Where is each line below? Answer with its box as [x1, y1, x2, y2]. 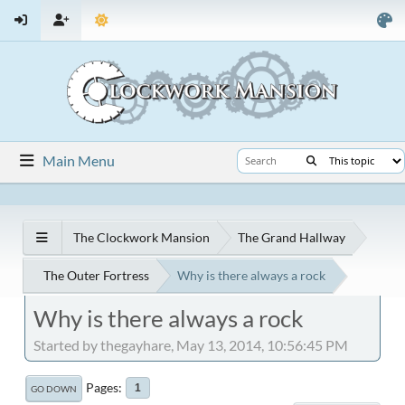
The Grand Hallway [238, 230, 345, 246]
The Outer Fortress [43, 268, 149, 284]
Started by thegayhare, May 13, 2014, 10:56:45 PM [33, 336, 348, 354]
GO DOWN [31, 383, 77, 395]
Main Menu [42, 151, 116, 169]
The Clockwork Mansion [73, 230, 210, 246]
